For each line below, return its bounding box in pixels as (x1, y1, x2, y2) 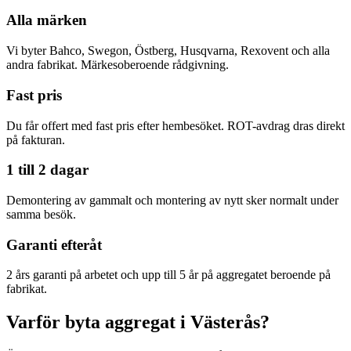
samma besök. (6, 208, 76, 222)
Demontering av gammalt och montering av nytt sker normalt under (6, 194, 338, 208)
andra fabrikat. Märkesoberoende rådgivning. (6, 58, 229, 72)
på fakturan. (6, 132, 65, 147)
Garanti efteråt (6, 236, 102, 253)
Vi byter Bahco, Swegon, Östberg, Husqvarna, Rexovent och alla (6, 44, 330, 58)
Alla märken (6, 12, 87, 29)
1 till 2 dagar (6, 161, 89, 179)
